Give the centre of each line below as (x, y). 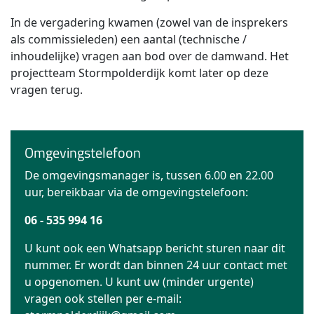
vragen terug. (47, 90)
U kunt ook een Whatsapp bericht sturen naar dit (155, 248)
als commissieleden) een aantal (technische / (129, 39)
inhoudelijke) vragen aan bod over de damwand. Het (150, 56)
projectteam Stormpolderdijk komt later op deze (139, 73)
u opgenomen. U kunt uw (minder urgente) (139, 282)
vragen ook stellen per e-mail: (103, 299)
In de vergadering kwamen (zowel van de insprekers (149, 22)
